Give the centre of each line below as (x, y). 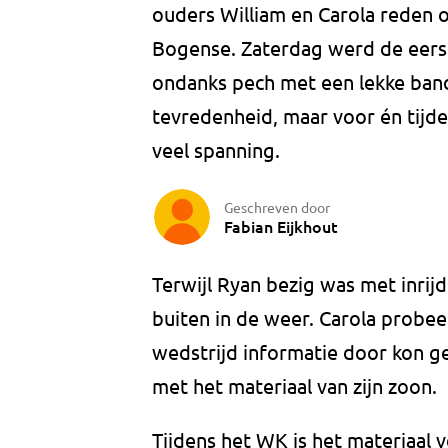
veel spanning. (216, 150)
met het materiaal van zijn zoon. (297, 386)
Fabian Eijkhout (281, 225)
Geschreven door (277, 206)
